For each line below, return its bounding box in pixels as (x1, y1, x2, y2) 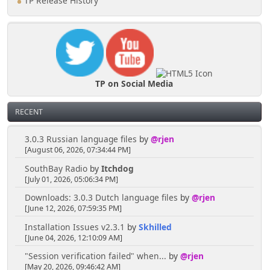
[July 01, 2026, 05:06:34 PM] (24, 174, 118, 184)
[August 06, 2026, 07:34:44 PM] (24, 145, 131, 155)
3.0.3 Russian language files (24, 133, 137, 145)
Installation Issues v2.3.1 (24, 221, 125, 233)
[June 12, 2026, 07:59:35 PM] (24, 203, 122, 214)
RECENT (15, 107, 43, 118)
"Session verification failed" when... (24, 250, 166, 262)
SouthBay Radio (24, 162, 87, 174)
